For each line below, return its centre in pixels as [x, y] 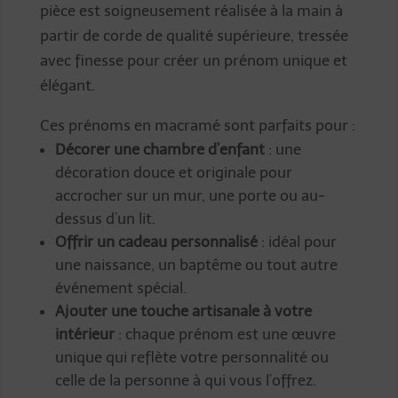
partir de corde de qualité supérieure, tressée [194, 36]
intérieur [84, 334]
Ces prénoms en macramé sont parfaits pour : [197, 126]
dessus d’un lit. [105, 219]
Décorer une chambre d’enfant [159, 150]
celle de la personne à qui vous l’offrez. [185, 381]
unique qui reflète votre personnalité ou [191, 358]
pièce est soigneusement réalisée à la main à [191, 11]
